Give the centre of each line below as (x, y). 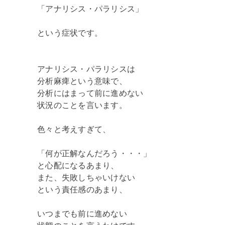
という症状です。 (70, 33)
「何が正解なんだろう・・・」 (94, 153)
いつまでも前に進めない (82, 213)
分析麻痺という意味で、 (82, 81)
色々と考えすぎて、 (74, 129)
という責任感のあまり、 (82, 189)
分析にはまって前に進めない (90, 93)
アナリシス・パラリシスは (86, 69)
